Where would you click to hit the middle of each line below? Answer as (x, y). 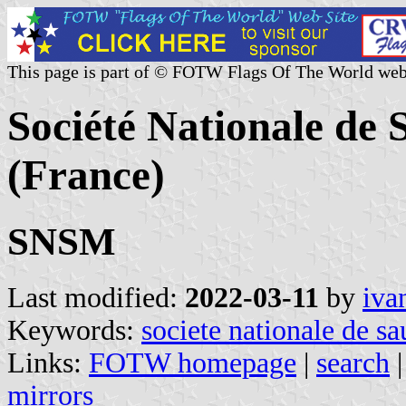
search (353, 362)
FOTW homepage (193, 362)
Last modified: (96, 297)
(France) (86, 175)
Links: (48, 362)
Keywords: (74, 330)
